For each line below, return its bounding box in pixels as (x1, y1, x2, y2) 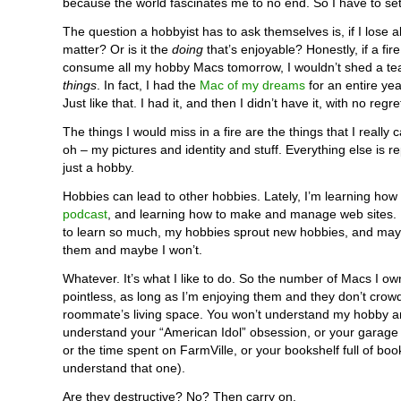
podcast (63, 207, 107, 221)
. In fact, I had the (97, 78, 200, 92)
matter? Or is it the (63, 42, 172, 56)
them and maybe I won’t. (63, 243, 202, 257)
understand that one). (63, 361, 185, 375)
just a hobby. (63, 160, 134, 175)
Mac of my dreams (200, 78, 305, 92)
